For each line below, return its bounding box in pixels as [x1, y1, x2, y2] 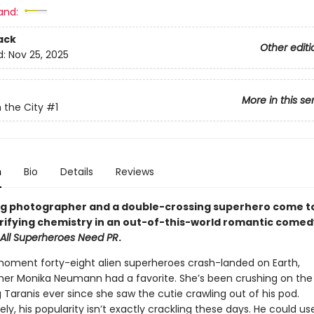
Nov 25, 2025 [8, 48, 69, 62]
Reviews [115, 165, 154, 179]
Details [60, 165, 93, 179]
